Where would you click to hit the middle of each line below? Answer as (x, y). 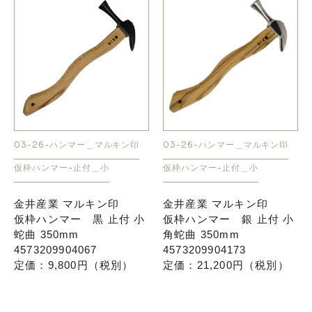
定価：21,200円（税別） (226, 265)
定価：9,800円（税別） (74, 265)
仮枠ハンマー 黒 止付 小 (80, 219)
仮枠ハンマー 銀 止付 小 (229, 219)
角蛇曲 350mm (201, 235)
